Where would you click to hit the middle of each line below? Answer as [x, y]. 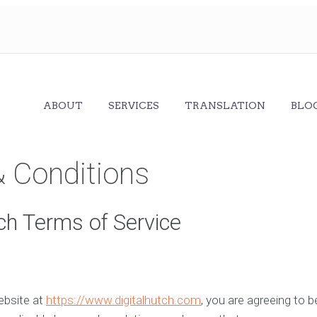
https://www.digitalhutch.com [123, 300]
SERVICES [134, 106]
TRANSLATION [225, 106]
